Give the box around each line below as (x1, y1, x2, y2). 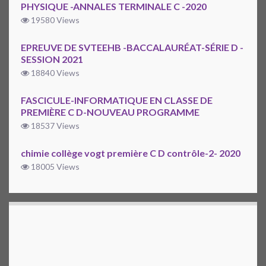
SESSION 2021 (21, 53, 83, 65)
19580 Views (29, 15, 80, 26)
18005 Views (29, 161, 80, 172)
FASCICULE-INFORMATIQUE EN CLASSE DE (21, 94, 213, 106)
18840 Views (29, 68, 80, 78)
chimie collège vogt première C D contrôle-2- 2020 (21, 147, 240, 159)
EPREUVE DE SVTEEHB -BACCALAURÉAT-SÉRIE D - (21, 42, 243, 53)
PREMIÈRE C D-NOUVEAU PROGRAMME (21, 106, 199, 118)
